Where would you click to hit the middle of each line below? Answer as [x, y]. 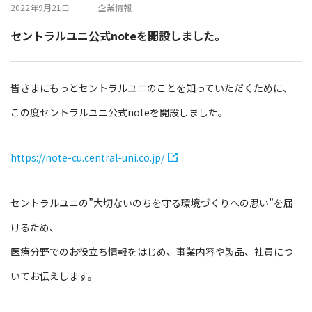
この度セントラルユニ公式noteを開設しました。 [119, 112]
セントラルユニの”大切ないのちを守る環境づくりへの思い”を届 [152, 203]
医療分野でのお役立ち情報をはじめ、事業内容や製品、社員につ [152, 251]
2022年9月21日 [40, 7]
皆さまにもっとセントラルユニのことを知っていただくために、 [151, 88]
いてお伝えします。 [54, 276]
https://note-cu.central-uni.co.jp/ [87, 157]
